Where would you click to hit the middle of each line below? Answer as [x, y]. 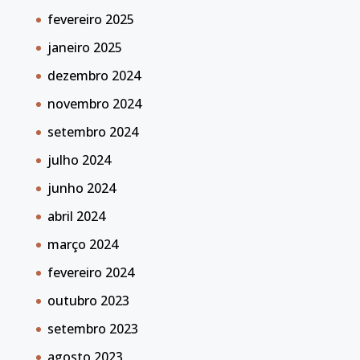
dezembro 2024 [94, 76]
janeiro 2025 [84, 47]
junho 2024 [81, 188]
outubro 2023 [88, 301]
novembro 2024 [94, 104]
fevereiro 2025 [90, 19]
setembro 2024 [92, 132]
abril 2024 [76, 216]
